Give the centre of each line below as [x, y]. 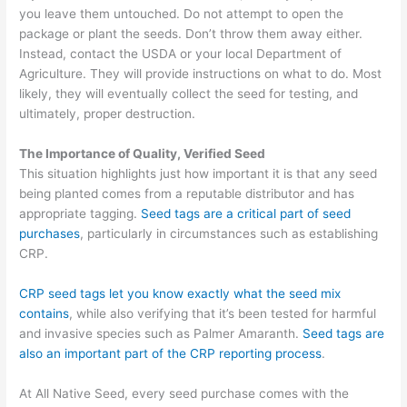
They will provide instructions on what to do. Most [236, 74]
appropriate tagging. [80, 214]
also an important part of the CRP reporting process [171, 354]
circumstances [215, 234]
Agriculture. [55, 74]
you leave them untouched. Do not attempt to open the [182, 14]
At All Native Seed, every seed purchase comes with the [184, 393]
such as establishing [319, 234]
